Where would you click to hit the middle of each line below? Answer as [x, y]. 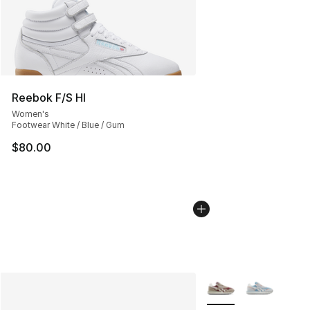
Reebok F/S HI [49, 98]
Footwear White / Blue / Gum [68, 125]
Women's [30, 114]
